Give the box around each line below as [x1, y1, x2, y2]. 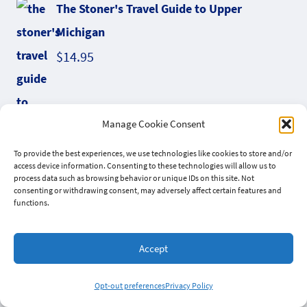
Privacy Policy [164, 280, 213, 291]
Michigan [56, 24, 105, 40]
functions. [14, 197, 49, 208]
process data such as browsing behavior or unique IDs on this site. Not [14, 173, 254, 183]
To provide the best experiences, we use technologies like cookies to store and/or [14, 148, 292, 158]
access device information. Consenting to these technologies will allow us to [14, 160, 276, 171]
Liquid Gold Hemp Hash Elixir [56, 239, 212, 256]
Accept [139, 241, 168, 255]
